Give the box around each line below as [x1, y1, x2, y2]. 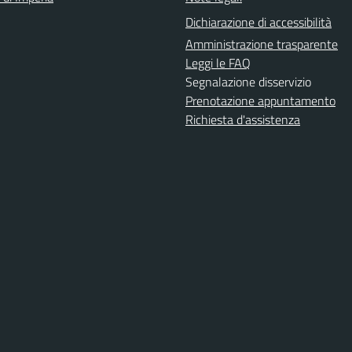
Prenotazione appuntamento [185, 91, 335, 110]
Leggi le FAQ [185, 53, 251, 72]
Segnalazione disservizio [185, 72, 311, 91]
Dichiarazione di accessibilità [185, 13, 332, 31]
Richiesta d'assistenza [185, 110, 300, 129]
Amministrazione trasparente [185, 35, 338, 53]
